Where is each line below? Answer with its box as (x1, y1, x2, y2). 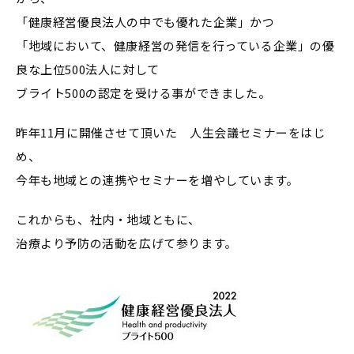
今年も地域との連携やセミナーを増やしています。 (16, 171, 299, 189)
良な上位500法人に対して (16, 61, 160, 78)
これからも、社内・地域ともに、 (16, 211, 201, 228)
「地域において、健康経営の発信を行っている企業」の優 (16, 37, 335, 55)
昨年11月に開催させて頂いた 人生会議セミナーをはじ (16, 124, 326, 141)
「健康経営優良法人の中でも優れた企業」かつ (16, 13, 275, 31)
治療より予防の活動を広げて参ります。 (16, 235, 237, 252)
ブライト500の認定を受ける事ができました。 (16, 85, 271, 102)
